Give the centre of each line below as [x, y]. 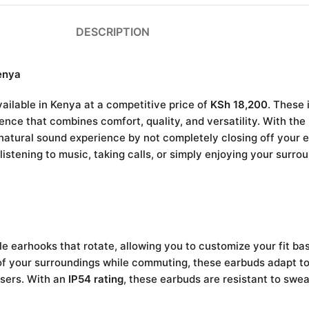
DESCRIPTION [112, 32]
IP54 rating [96, 279]
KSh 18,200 [239, 104]
